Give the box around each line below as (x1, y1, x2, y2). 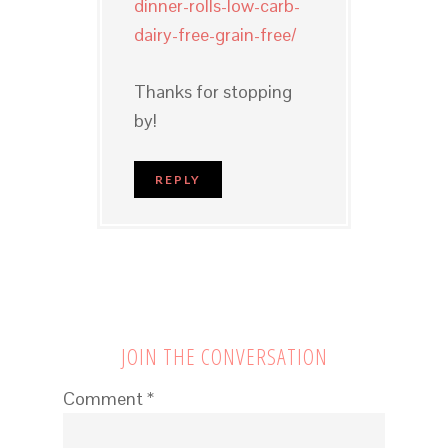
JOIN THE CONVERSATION (120, 340, 328, 371)
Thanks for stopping (133, 79, 292, 103)
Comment (62, 386, 147, 410)
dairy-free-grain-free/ (133, 22, 296, 46)
